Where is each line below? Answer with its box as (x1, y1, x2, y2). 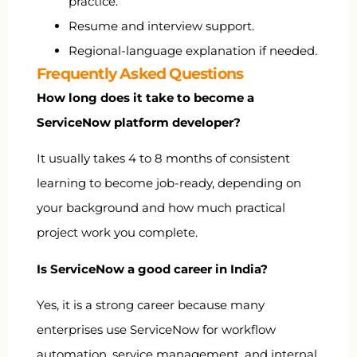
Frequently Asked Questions (37, 64, 244, 83)
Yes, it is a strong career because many (37, 297, 265, 312)
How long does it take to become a (37, 89, 254, 105)
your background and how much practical (37, 200, 285, 216)
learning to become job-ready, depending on (37, 175, 301, 191)
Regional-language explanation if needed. (69, 42, 317, 58)
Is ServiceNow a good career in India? (37, 261, 268, 277)
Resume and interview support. (69, 18, 254, 33)
